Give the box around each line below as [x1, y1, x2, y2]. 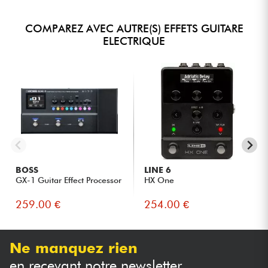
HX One [144, 175, 175, 185]
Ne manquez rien [10, 239, 138, 257]
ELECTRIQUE [103, 34, 165, 47]
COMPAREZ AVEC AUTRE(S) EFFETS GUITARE [25, 22, 243, 35]
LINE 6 [144, 165, 172, 175]
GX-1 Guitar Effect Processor [16, 175, 122, 185]
